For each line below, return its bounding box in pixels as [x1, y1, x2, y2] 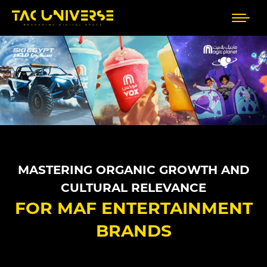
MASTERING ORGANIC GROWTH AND [17, 162, 250, 177]
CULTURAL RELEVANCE [61, 180, 206, 195]
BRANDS [95, 220, 172, 241]
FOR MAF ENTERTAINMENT [14, 197, 253, 218]
